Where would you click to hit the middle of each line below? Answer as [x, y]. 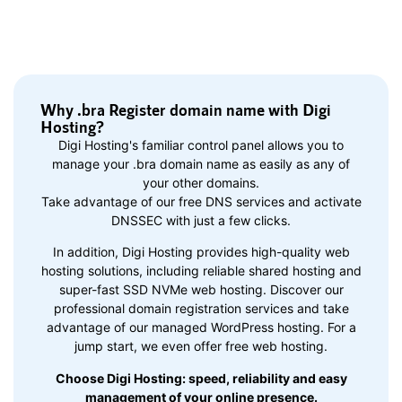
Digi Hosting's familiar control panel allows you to [201, 145]
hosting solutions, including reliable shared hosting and [201, 271]
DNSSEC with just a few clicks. [201, 221]
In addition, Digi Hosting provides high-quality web [201, 252]
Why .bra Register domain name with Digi [186, 110]
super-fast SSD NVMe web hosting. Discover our [201, 290]
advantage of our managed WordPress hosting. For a [201, 328]
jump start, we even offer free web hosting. [201, 346]
